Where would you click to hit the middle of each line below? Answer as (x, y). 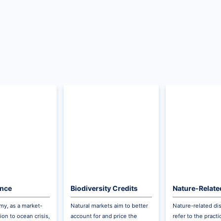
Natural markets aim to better (110, 206)
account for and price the (104, 216)
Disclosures (193, 198)
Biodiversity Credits (104, 188)
